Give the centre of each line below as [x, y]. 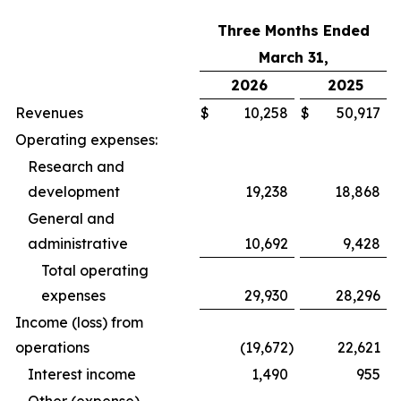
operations [52, 347]
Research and [76, 166]
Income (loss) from [79, 322]
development [74, 192]
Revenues [49, 113]
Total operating [95, 270]
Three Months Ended [293, 30]
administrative [78, 243]
